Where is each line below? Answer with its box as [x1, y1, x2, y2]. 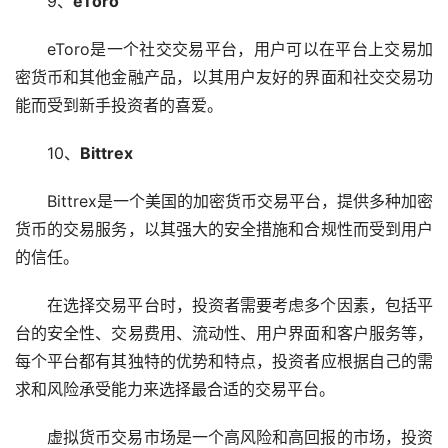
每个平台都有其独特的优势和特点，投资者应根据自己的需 [15, 350, 433, 371]
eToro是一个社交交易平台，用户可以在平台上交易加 [47, 38, 433, 59]
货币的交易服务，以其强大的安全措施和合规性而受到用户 [15, 218, 433, 239]
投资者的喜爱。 [111, 94, 223, 115]
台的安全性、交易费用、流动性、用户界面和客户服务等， [15, 322, 433, 343]
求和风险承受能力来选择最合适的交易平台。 [15, 378, 335, 399]
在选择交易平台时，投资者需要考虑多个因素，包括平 [47, 294, 433, 315]
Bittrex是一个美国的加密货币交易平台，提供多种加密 [47, 190, 433, 211]
